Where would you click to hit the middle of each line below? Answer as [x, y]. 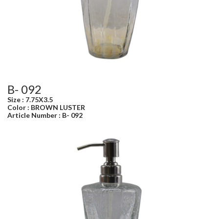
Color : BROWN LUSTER [46, 107]
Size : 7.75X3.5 [30, 99]
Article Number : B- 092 [45, 115]
